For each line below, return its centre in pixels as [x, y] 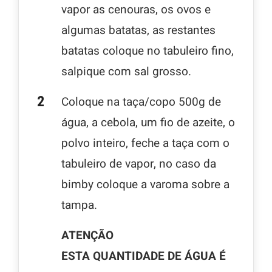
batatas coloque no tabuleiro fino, [148, 51]
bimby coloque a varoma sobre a [145, 184]
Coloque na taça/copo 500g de [141, 102]
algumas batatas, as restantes [138, 30]
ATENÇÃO [87, 235]
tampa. [79, 205]
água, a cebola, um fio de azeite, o [148, 122]
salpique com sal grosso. [126, 71]
